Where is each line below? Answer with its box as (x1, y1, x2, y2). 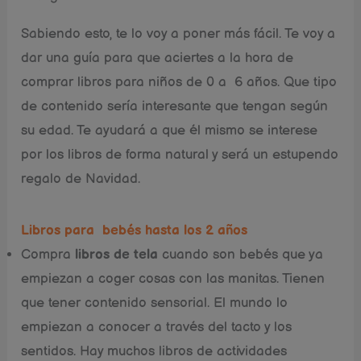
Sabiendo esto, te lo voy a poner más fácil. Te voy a (21, 25, 336, 42)
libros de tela (71, 246, 159, 263)
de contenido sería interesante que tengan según (21, 98, 329, 114)
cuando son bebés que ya (158, 246, 324, 263)
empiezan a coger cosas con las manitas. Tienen (21, 270, 326, 287)
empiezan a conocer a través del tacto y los (21, 318, 293, 335)
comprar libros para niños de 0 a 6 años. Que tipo (21, 73, 338, 90)
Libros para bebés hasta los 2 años (21, 222, 248, 239)
